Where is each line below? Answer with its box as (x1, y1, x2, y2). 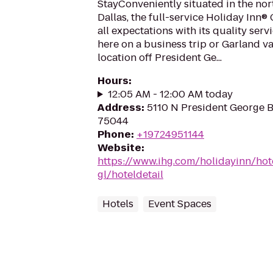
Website (97, 141, 141, 155)
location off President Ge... (97, 51, 222, 65)
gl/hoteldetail (97, 168, 163, 182)
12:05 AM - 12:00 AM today (107, 87, 233, 101)
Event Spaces (148, 197, 211, 211)
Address (97, 101, 141, 115)
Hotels (102, 197, 133, 211)
